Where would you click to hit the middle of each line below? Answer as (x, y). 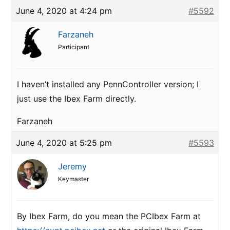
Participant (74, 47)
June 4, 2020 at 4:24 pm (64, 11)
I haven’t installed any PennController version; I (108, 84)
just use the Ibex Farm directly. (76, 99)
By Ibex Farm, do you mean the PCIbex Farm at (109, 216)
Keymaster (73, 179)
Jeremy (72, 166)
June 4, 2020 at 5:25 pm (64, 143)
